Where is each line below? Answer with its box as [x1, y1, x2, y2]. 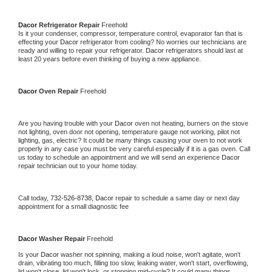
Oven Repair [39, 87, 80, 95]
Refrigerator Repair [39, 21, 101, 29]
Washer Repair [39, 234, 87, 242]
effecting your [18, 38, 60, 46]
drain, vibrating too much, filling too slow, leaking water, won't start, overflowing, [18, 259, 248, 267]
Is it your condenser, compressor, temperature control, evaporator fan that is [18, 29, 243, 37]
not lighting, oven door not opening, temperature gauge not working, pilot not [18, 127, 240, 135]
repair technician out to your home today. [18, 161, 138, 169]
